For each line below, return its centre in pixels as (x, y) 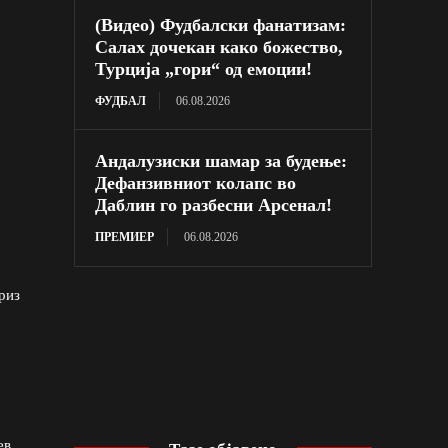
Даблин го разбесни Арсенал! (214, 204)
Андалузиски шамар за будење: (221, 160)
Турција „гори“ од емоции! (204, 68)
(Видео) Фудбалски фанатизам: (221, 24)
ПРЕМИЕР (125, 236)
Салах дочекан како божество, (219, 46)
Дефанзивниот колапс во (196, 182)
